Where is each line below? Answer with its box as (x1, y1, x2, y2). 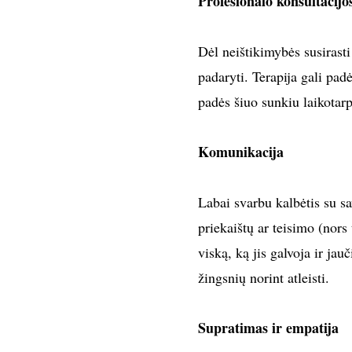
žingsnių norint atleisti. (197, 268, 329, 288)
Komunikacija (197, 141, 284, 163)
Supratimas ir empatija (197, 317, 339, 339)
